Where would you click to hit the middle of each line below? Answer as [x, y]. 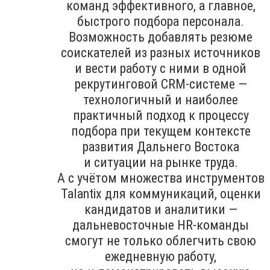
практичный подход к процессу [161, 115]
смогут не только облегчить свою [161, 240]
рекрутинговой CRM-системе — [161, 84]
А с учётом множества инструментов [161, 178]
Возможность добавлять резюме [161, 37]
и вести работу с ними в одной [161, 68]
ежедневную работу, [161, 256]
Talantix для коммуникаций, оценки [161, 193]
